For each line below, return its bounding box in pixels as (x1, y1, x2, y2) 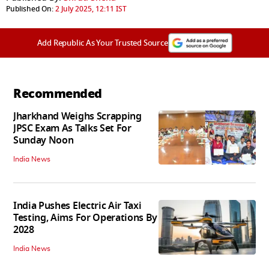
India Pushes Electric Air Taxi (13, 198, 142, 213)
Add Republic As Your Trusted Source (37, 37, 168, 49)
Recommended (13, 84, 102, 103)
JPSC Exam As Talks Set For (13, 121, 131, 136)
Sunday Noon (13, 133, 74, 148)
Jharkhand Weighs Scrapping (13, 109, 142, 124)
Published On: (6, 3, 53, 14)
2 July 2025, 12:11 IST (55, 3, 127, 14)
